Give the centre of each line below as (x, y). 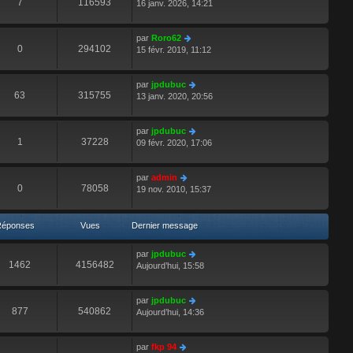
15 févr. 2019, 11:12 (174, 50)
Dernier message (165, 226)
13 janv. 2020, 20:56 (175, 97)
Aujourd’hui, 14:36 (170, 312)
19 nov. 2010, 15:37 (174, 190)
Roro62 (166, 38)
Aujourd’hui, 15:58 (170, 266)
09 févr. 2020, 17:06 (174, 143)
